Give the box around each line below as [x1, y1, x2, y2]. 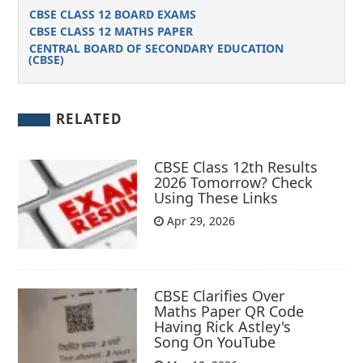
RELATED [56, 109, 123, 129]
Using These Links [154, 187, 279, 207]
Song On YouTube [154, 331, 276, 352]
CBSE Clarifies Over [154, 285, 285, 305]
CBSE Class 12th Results [154, 156, 318, 177]
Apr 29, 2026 [164, 212, 236, 228]
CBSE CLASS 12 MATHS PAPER [28, 23, 193, 40]
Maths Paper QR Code [154, 301, 305, 321]
